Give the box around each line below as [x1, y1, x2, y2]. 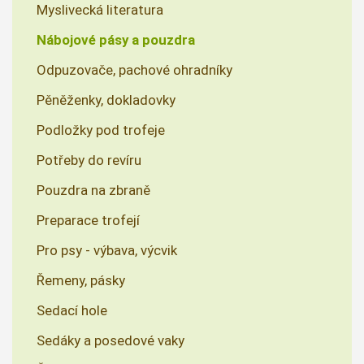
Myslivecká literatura [37, 2, 163, 19]
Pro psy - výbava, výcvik [37, 242, 177, 259]
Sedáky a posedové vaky [37, 332, 184, 349]
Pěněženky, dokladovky [37, 92, 175, 109]
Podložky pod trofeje [37, 122, 165, 139]
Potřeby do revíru [37, 152, 141, 169]
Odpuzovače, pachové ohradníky [37, 62, 232, 79]
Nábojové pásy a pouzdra [37, 32, 195, 49]
